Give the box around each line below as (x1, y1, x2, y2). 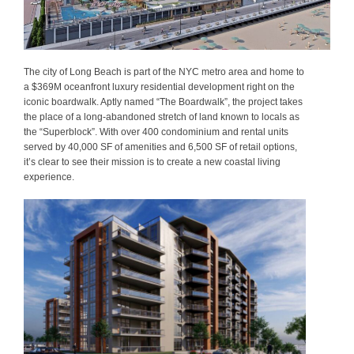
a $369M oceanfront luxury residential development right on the (24, 81, 295, 93)
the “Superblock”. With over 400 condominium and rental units (24, 126, 288, 138)
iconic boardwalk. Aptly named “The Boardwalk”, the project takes (24, 96, 303, 108)
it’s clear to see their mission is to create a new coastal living (24, 156, 281, 168)
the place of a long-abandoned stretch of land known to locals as (24, 111, 299, 123)
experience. (24, 171, 74, 183)
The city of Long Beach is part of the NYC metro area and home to (24, 66, 304, 78)
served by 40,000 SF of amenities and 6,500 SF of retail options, (24, 141, 297, 153)
